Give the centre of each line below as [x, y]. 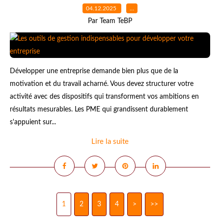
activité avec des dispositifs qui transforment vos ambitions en [104, 97]
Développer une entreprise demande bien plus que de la [94, 71]
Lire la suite [110, 142]
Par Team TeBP [110, 21]
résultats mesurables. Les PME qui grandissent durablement [99, 110]
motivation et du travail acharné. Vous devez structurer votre [102, 84]
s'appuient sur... [33, 122]
